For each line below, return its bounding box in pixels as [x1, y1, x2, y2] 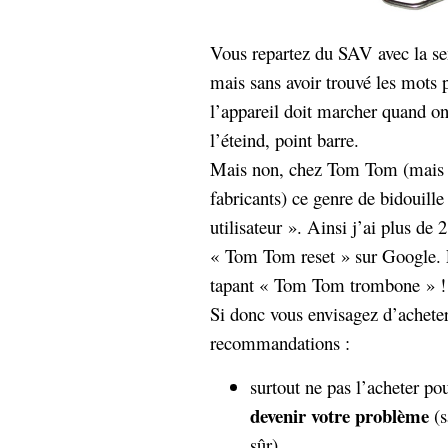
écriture [109, 53, 170, 80]
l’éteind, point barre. [210, 127, 359, 152]
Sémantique [32, 9, 170, 48]
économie [24, 51, 105, 81]
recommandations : [210, 330, 350, 355]
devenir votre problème [250, 402, 434, 429]
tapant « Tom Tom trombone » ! [210, 272, 446, 297]
